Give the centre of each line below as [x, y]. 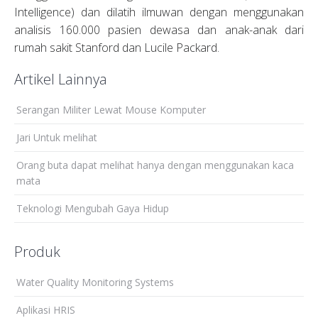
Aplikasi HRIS [46, 309]
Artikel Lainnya [61, 79]
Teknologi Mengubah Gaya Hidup [93, 208]
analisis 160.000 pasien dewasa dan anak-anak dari [159, 30]
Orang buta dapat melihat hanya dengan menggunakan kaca [155, 165]
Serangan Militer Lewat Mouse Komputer [111, 109]
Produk [37, 251]
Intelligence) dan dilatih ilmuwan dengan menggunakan [159, 12]
